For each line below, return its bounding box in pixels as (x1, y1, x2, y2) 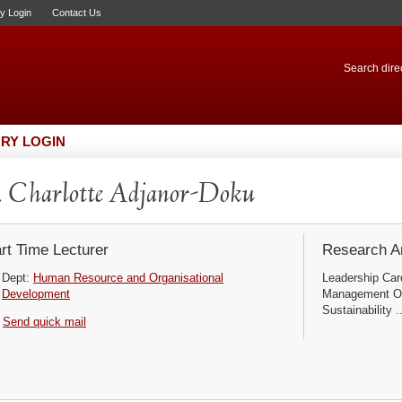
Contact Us (52, 7, 101, 18)
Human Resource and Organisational (33, 271, 223, 284)
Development (2, 287, 70, 301)
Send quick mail (3, 315, 86, 328)
